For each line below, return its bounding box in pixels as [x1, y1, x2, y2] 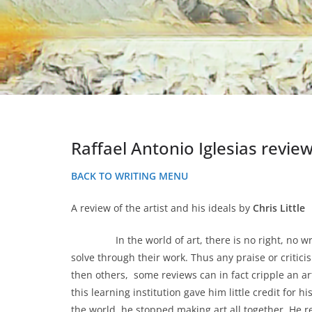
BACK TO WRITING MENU [71, 169, 188, 182]
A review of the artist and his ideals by [71, 201, 253, 214]
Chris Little [253, 201, 305, 214]
